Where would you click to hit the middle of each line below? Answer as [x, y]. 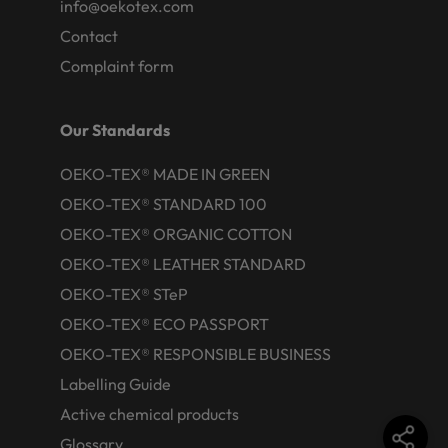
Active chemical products [149, 413]
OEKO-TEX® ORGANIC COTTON [176, 233]
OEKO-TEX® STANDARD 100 [163, 203]
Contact [89, 35]
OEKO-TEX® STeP [124, 293]
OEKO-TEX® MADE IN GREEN [165, 173]
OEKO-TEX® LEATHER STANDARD [183, 263]
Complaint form [117, 65]
